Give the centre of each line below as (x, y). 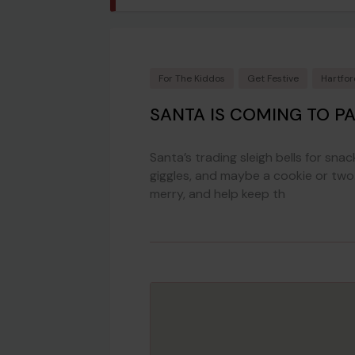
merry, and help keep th (218, 193)
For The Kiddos (192, 78)
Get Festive (273, 78)
